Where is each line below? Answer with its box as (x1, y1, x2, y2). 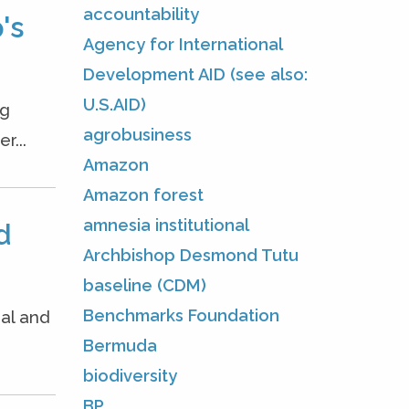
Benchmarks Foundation (83, 305, 279, 325)
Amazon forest (83, 184, 204, 204)
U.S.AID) (83, 94, 146, 114)
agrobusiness (83, 124, 192, 144)
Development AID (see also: (83, 64, 308, 84)
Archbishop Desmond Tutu (83, 245, 299, 265)
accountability (83, 4, 199, 24)
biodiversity (83, 365, 177, 385)
